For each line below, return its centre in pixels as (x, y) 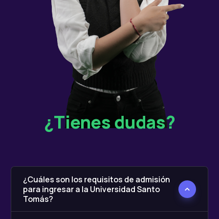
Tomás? (38, 199)
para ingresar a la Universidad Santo (91, 189)
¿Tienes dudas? (109, 122)
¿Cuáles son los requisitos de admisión (97, 180)
